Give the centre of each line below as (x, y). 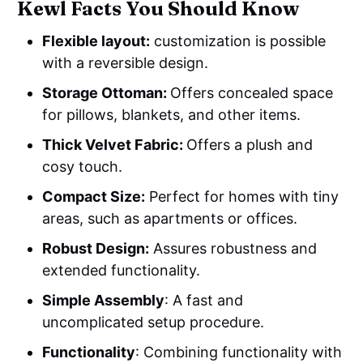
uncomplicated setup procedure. (154, 322)
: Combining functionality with (239, 352)
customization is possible (238, 41)
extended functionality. (122, 270)
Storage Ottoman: (107, 92)
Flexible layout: (96, 41)
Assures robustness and (233, 248)
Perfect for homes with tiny (242, 196)
